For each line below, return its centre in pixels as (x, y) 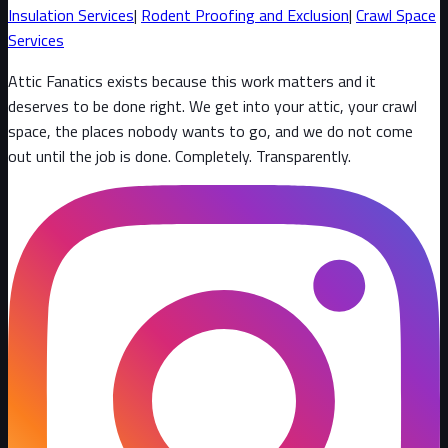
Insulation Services (71, 14)
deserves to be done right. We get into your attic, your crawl (212, 105)
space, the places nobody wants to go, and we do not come (210, 130)
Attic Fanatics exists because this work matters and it (192, 80)
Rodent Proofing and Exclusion (245, 14)
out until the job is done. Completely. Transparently (178, 155)
